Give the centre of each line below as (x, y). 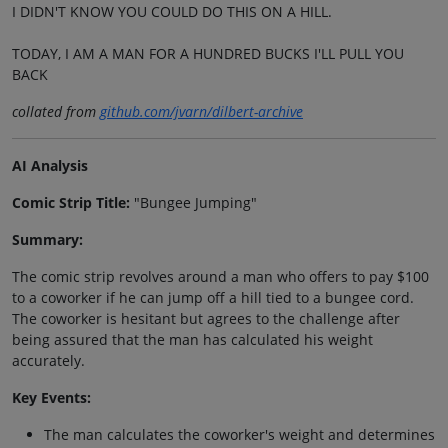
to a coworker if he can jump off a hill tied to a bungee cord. (213, 297)
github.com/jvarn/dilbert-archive (201, 111)
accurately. (48, 360)
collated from (56, 111)
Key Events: (51, 397)
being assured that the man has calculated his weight (192, 339)
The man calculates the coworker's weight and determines (239, 434)
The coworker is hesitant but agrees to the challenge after (206, 318)
